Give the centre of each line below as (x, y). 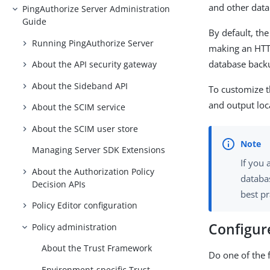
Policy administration (75, 227)
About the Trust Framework (97, 248)
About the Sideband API (80, 86)
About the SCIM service (79, 107)
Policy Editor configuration (85, 206)
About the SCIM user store (85, 128)
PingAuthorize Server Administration (96, 8)
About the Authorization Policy (93, 171)
